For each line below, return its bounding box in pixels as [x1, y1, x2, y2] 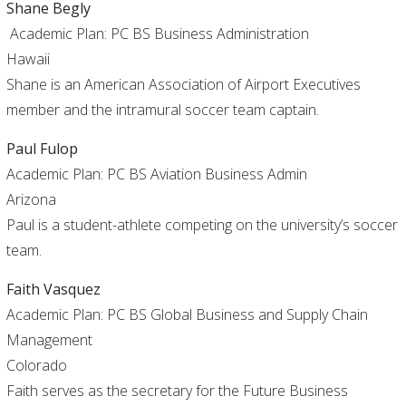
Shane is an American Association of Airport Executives [5, 74, 361, 94]
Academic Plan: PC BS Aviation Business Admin [5, 164, 307, 184]
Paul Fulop [5, 139, 78, 159]
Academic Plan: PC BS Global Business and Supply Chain [5, 304, 368, 324]
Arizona [5, 189, 56, 209]
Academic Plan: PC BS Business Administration [9, 24, 309, 43]
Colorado [5, 355, 67, 375]
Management [5, 330, 92, 350]
